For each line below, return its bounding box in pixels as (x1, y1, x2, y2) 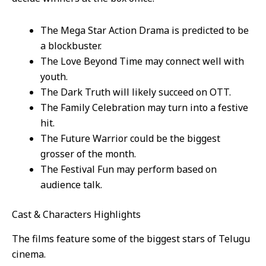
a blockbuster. (40, 39, 102, 53)
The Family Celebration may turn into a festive (40, 101, 248, 115)
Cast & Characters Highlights (12, 208, 141, 221)
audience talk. (40, 178, 102, 192)
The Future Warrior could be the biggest (40, 132, 220, 145)
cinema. (12, 247, 46, 261)
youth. (40, 70, 68, 84)
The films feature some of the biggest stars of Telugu (12, 232, 250, 245)
